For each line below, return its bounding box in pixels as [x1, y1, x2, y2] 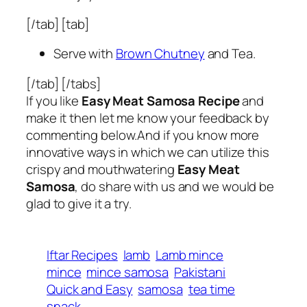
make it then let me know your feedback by [26, 108, 269, 127]
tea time [188, 280, 235, 298]
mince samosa [86, 262, 169, 281]
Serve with [53, 45, 116, 63]
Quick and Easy [47, 280, 133, 298]
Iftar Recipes [47, 245, 118, 264]
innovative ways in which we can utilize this [26, 143, 269, 161]
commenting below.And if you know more [26, 125, 260, 144]
